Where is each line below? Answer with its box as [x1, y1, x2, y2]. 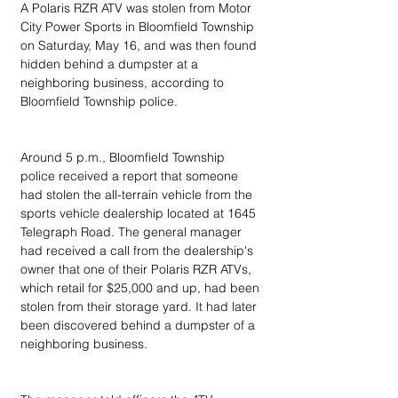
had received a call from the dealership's [20, 243, 257, 259]
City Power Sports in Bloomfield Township [20, 19, 258, 35]
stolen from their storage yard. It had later [20, 298, 260, 314]
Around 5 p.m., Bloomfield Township [20, 149, 228, 165]
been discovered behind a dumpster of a [20, 317, 259, 333]
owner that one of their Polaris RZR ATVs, [20, 261, 255, 277]
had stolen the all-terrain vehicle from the [20, 187, 256, 203]
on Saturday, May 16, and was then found [20, 37, 260, 53]
